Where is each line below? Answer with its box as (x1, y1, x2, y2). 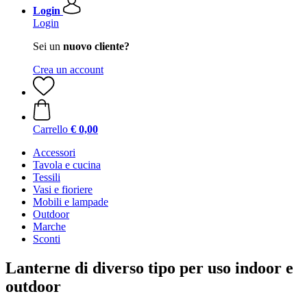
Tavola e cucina (33, 159, 101, 171)
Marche (33, 221, 66, 232)
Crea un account (33, 64, 103, 75)
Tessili (33, 171, 60, 183)
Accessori (33, 147, 75, 158)
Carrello (33, 123, 68, 135)
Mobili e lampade (33, 196, 108, 208)
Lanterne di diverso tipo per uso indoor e (5, 258, 293, 277)
